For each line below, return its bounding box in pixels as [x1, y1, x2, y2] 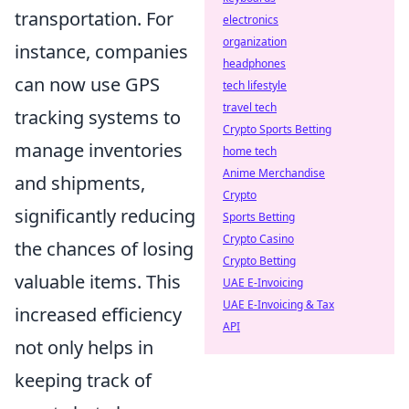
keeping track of [15, 367, 152, 393]
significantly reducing [15, 203, 195, 228]
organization [223, 34, 287, 49]
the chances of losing [15, 236, 194, 261]
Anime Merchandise [223, 165, 325, 181]
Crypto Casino [223, 231, 294, 246]
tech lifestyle [223, 78, 287, 93]
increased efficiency [15, 301, 182, 327]
